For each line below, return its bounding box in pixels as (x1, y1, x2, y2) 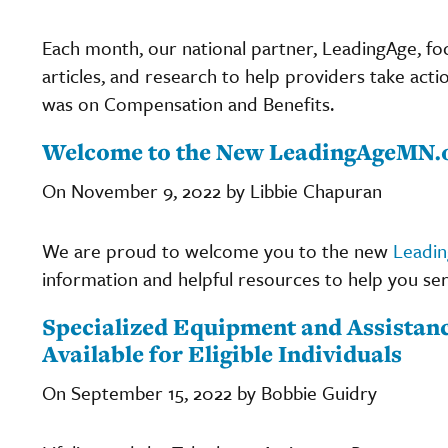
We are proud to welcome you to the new (42, 236, 393, 264)
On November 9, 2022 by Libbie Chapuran (42, 176, 382, 204)
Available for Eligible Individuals (42, 337, 402, 369)
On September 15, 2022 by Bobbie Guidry (42, 378, 377, 406)
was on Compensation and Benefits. (42, 89, 334, 117)
